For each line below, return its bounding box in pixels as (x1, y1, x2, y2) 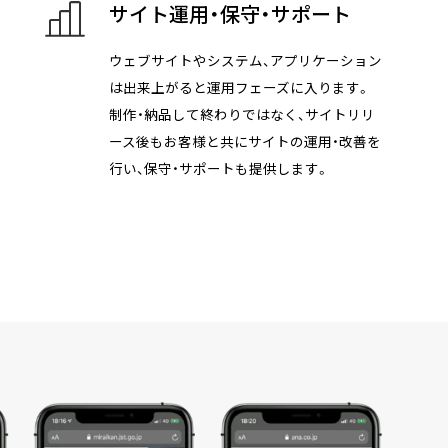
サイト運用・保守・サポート (108, 3, 351, 27)
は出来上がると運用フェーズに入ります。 (108, 80, 370, 96)
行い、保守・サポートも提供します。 (108, 161, 329, 177)
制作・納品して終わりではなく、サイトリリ (108, 107, 375, 123)
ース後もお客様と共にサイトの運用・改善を (108, 134, 381, 150)
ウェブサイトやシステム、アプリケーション (108, 53, 382, 69)
